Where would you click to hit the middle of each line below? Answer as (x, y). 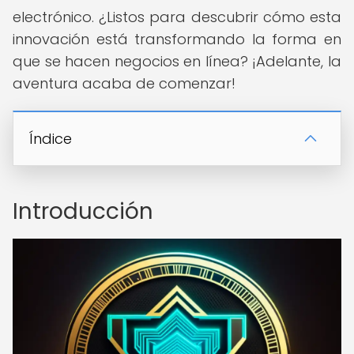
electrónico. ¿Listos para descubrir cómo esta (177, 17)
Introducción (83, 211)
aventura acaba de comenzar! (124, 83)
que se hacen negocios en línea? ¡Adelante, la (177, 61)
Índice (51, 139)
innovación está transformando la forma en (177, 39)
